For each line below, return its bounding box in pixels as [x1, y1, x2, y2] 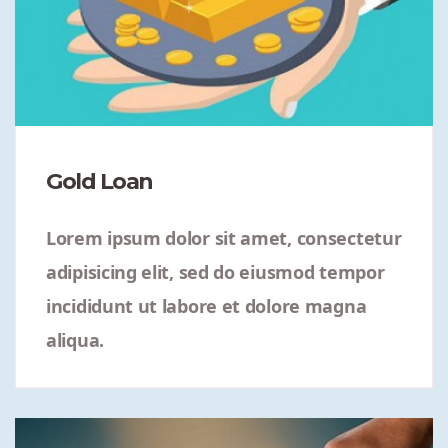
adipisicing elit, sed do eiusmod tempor [46, 259, 385, 284]
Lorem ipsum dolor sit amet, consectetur [46, 225, 402, 250]
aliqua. [46, 327, 104, 352]
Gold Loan [46, 167, 153, 195]
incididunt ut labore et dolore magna [46, 293, 367, 318]
